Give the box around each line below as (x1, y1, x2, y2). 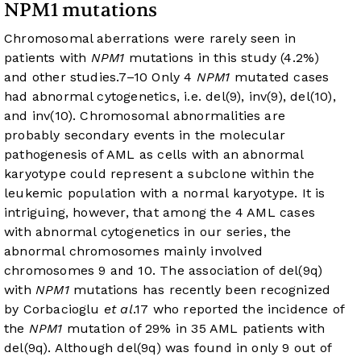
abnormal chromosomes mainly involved (4, 243, 263, 259)
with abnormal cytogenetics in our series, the (4, 224, 292, 240)
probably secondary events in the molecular (4, 127, 286, 143)
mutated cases (230, 69, 330, 85)
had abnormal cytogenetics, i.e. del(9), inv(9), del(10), (4, 89, 336, 105)
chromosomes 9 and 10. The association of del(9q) (4, 263, 323, 279)
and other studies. (4, 69, 119, 85)
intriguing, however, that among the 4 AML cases (4, 205, 316, 221)
